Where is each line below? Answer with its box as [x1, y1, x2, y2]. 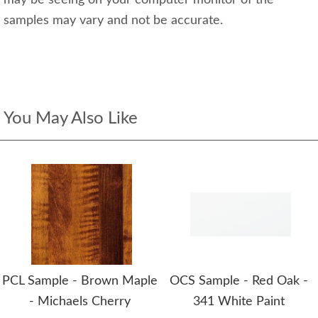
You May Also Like [4, 110, 138, 127]
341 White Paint [192, 295, 285, 308]
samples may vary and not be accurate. [4, 14, 223, 27]
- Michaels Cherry [28, 295, 131, 308]
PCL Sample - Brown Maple [1, 275, 158, 287]
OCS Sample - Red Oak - [169, 275, 308, 287]
